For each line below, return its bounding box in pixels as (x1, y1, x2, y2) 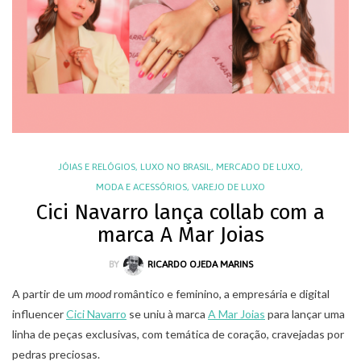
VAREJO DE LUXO (192, 181, 265, 193)
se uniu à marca (127, 306, 208, 321)
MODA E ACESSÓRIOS (96, 181, 187, 193)
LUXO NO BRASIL (140, 161, 211, 173)
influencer (12, 306, 66, 321)
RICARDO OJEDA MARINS (147, 259, 253, 271)
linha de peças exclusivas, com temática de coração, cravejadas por (12, 326, 344, 341)
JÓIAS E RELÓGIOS (58, 161, 135, 173)
